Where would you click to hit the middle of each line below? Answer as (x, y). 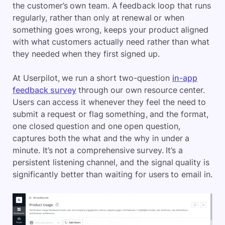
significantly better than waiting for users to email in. (113, 174)
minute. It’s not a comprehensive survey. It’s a (98, 150)
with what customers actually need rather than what (111, 41)
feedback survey (44, 90)
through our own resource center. (141, 90)
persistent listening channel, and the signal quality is (111, 162)
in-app (185, 78)
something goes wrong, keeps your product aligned (111, 29)
